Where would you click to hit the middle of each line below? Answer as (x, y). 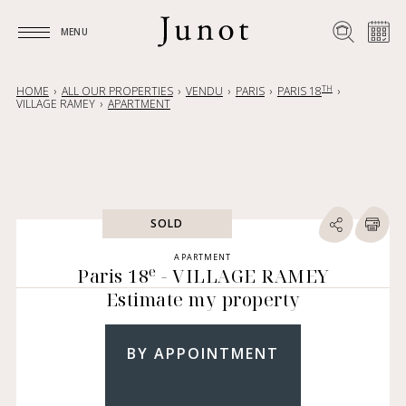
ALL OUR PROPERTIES (117, 91)
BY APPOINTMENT (203, 353)
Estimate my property (203, 300)
